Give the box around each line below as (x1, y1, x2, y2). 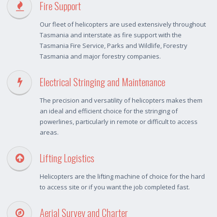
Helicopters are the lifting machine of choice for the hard (40, 172, 205, 181)
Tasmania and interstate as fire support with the (40, 31, 182, 40)
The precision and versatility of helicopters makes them (40, 96, 202, 105)
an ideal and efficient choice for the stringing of (40, 107, 178, 116)
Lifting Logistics (40, 150, 94, 166)
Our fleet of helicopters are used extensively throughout (40, 20, 206, 29)
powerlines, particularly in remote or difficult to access (40, 117, 198, 126)
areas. (40, 128, 59, 137)
